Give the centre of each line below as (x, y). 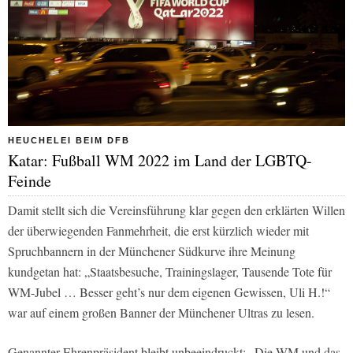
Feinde (30, 180)
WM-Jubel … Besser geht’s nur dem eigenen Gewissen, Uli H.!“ (169, 292)
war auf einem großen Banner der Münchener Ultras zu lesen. (161, 312)
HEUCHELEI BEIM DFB (69, 140)
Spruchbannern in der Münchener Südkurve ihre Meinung (152, 251)
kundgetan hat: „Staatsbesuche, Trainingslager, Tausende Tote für (170, 271)
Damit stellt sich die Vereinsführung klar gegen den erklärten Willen (176, 210)
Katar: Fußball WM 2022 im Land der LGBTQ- (160, 160)
